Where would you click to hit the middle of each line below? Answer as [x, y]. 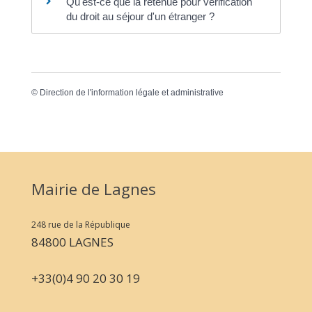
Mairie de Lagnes [93, 189]
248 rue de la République [80, 224]
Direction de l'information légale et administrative [131, 92]
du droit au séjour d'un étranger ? [140, 16]
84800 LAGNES [72, 242]
